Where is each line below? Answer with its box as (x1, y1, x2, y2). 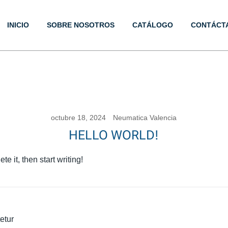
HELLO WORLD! (69, 128, 159, 142)
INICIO (7, 21, 29, 29)
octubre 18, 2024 (51, 113, 106, 122)
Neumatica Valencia (113, 113, 177, 122)
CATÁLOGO (132, 21, 173, 29)
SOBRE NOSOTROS (46, 21, 115, 29)
